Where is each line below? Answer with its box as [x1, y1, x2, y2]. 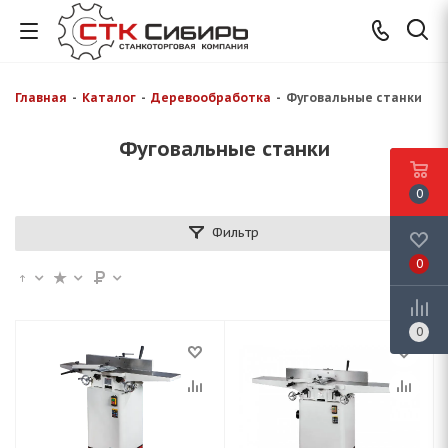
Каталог [82, 90, 136, 105]
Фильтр [212, 224, 259, 241]
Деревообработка [151, 90, 271, 105]
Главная [15, 90, 67, 105]
